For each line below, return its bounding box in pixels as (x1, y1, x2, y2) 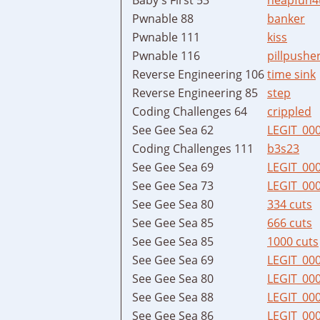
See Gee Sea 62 (132, 121, 214, 138)
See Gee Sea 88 (132, 289, 214, 305)
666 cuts (267, 214, 312, 231)
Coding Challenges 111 (132, 140, 254, 156)
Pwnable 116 (132, 47, 200, 64)
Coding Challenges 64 (132, 103, 247, 119)
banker (267, 10, 305, 26)
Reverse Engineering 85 (132, 84, 258, 101)
